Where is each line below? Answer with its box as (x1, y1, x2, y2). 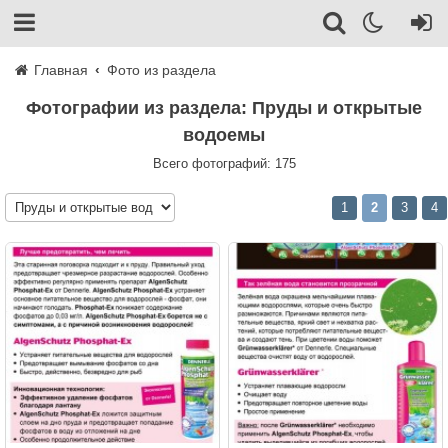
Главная (30, 62, 88, 78)
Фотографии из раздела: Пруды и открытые (26, 98, 41, 118)
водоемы (183, 125, 265, 145)
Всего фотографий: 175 (152, 156, 296, 171)
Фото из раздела (107, 62, 217, 78)
